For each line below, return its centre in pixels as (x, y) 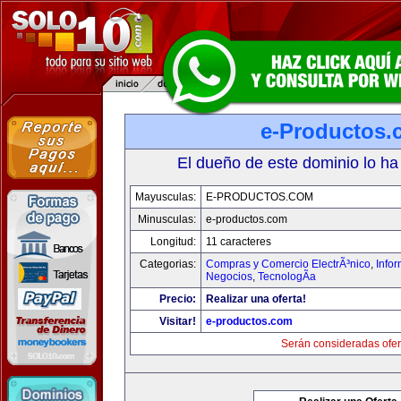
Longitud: (173, 242)
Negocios (229, 277)
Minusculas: (167, 219)
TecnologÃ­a (287, 277)
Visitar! (178, 321)
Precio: (178, 299)
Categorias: (168, 264)
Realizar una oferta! (256, 299)
